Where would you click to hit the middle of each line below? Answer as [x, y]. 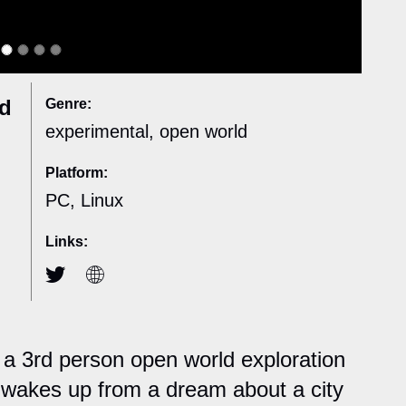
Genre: [68, 104]
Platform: [77, 173]
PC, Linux [84, 201]
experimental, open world [146, 132]
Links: [67, 242]
